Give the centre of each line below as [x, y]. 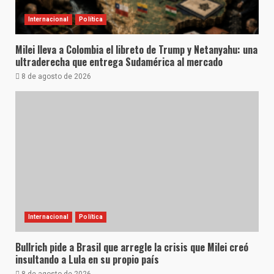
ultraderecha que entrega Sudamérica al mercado [119, 62]
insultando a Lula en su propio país [87, 259]
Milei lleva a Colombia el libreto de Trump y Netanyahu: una [136, 50]
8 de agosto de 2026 [55, 76]
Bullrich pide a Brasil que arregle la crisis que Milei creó [132, 247]
